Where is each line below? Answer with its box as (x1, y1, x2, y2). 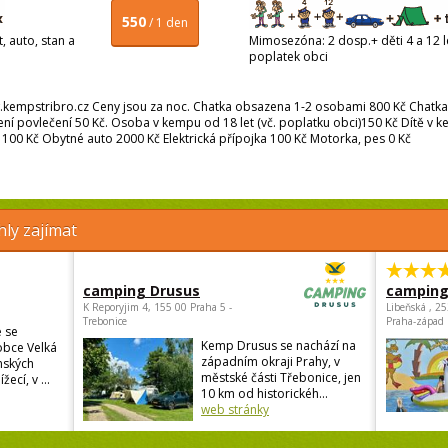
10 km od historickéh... (201, 385, 328, 403)
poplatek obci (249, 48, 331, 66)
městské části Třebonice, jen (201, 369, 361, 387)
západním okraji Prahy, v (201, 353, 340, 371)
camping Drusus (83, 281, 200, 301)
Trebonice (83, 314, 127, 329)
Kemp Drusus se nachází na (201, 337, 356, 355)
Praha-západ (386, 314, 444, 329)
